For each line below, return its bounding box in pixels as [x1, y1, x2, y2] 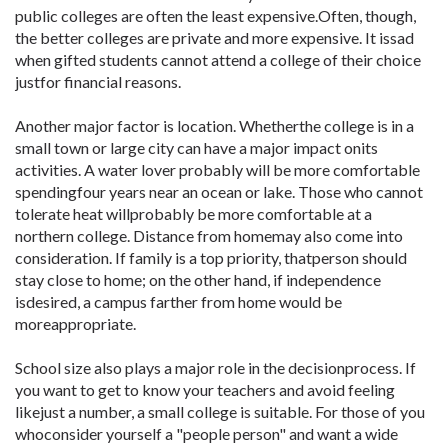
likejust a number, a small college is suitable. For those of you [15, 402, 425, 421]
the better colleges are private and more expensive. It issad [15, 28, 414, 47]
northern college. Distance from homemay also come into [15, 226, 403, 245]
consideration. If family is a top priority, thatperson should [15, 248, 407, 267]
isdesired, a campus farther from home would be [15, 292, 342, 311]
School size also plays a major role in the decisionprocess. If [15, 358, 416, 377]
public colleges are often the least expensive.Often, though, [15, 6, 416, 25]
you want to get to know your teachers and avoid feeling [15, 380, 395, 399]
